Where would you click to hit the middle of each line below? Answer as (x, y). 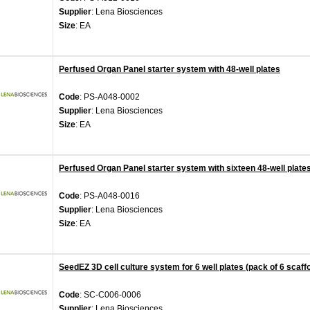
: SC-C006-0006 (110, 295)
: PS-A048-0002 (110, 97)
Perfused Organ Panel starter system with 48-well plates (170, 69)
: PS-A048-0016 (110, 196)
